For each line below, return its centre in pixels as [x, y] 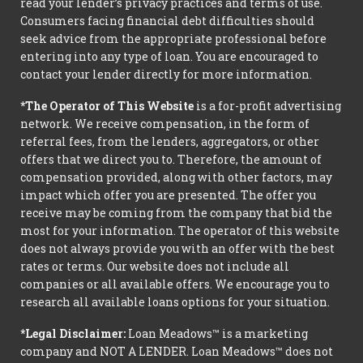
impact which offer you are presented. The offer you [168, 194]
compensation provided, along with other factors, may [176, 177]
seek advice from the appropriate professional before [173, 39]
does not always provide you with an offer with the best [177, 248]
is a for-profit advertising [267, 105]
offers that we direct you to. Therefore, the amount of [171, 159]
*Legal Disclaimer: [73, 333]
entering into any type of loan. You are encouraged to [169, 57]
